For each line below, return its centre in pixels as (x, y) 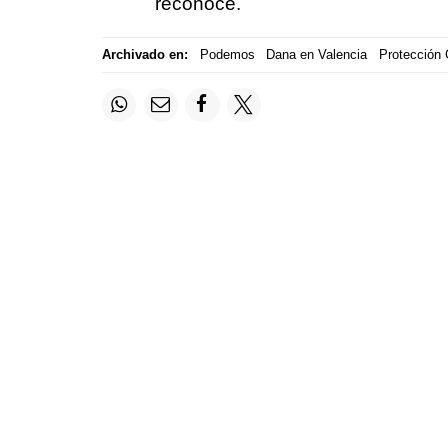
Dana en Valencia (316, 55)
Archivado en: (145, 55)
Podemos (227, 55)
